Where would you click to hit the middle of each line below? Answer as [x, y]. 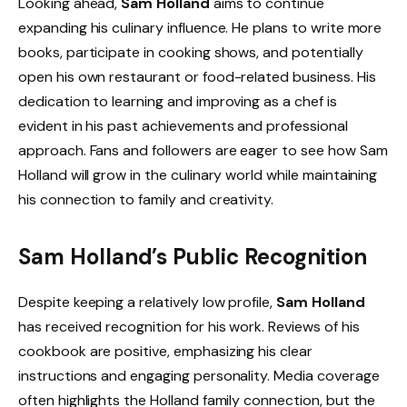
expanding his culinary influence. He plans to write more [200, 28]
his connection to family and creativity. [146, 200]
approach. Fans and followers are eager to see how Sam [203, 151]
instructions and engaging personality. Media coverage [199, 376]
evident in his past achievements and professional [183, 126]
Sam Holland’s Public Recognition [193, 257]
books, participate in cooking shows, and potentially [191, 53]
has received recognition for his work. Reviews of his [189, 327]
